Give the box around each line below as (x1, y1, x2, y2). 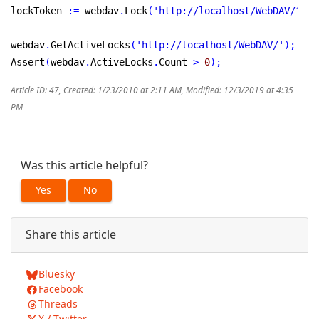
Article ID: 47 (11, 85, 59, 96)
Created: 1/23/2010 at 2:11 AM (63, 85, 182, 96)
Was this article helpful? (21, 159, 148, 173)
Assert (11, 56, 45, 68)
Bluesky (38, 268, 75, 281)
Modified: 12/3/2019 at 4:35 (186, 85, 293, 96)
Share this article (26, 228, 116, 242)
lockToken (11, 5, 68, 17)
